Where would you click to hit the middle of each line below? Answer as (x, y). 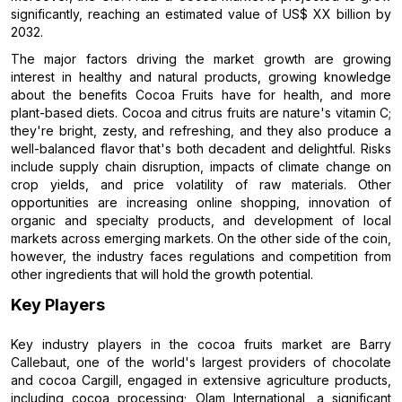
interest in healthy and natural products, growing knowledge (201, 77)
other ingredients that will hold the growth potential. (164, 275)
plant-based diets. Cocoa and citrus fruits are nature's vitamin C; (201, 113)
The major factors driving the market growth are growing (201, 59)
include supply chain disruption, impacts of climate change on (201, 167)
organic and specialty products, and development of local (201, 221)
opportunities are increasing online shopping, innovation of (201, 203)
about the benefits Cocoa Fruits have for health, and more (201, 95)
